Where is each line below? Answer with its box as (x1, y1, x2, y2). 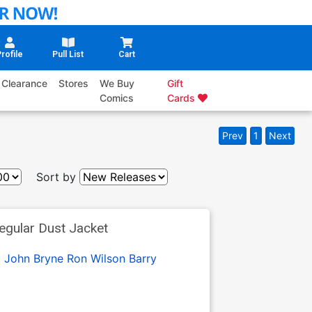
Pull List (52, 49, 84, 60)
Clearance (1, 77, 48, 90)
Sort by (36, 170, 76, 185)
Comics (100, 92, 134, 104)
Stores (58, 77, 89, 90)
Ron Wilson (66, 251, 125, 266)
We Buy (100, 77, 135, 90)
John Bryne (3, 251, 63, 266)
